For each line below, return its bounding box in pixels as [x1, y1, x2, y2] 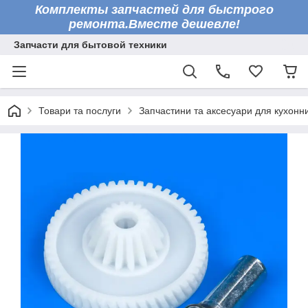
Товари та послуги [38, 105, 121, 116]
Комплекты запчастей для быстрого [34, 3, 274, 16]
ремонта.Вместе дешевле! [68, 17, 240, 31]
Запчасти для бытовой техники [14, 39, 167, 50]
